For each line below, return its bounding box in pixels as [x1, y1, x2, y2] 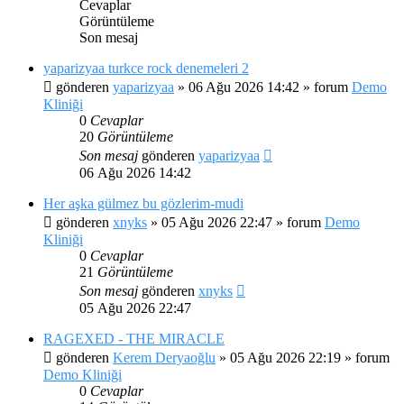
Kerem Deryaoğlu [113, 349, 216, 365]
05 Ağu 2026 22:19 [230, 349, 341, 365]
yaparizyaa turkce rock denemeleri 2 [43, 60, 249, 76]
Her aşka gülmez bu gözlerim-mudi [43, 195, 243, 211]
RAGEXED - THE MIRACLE [43, 330, 225, 346]
